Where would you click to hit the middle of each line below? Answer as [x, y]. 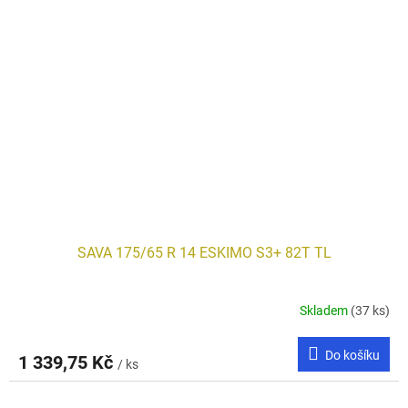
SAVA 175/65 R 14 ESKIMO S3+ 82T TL [204, 253]
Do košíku [352, 356]
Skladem [325, 310]
